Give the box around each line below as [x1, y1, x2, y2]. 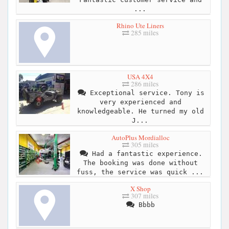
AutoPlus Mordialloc [111, 132, 170, 142]
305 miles [129, 140, 158, 149]
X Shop [130, 184, 151, 193]
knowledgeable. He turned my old [77, 107, 204, 116]
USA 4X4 [127, 72, 153, 82]
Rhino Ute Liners [117, 21, 164, 31]
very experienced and [99, 98, 181, 106]
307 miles [129, 191, 158, 200]
